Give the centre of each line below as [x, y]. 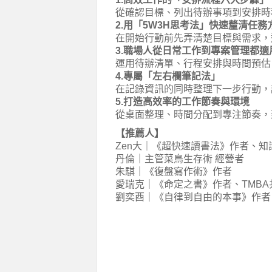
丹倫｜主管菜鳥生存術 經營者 [179, 159]
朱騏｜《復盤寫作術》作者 [173, 172]
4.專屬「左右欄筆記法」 [168, 76]
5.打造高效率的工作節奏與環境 [182, 102]
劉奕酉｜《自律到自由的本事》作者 [193, 197]
